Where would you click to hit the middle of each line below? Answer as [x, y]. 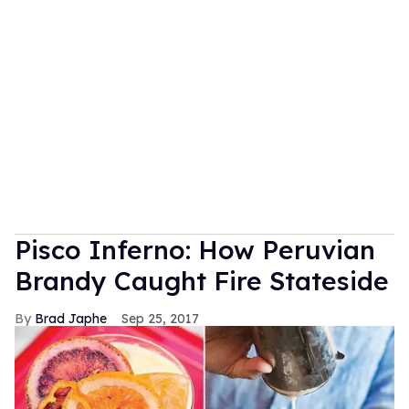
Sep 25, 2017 [160, 318]
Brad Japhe [71, 318]
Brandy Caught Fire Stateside [202, 280]
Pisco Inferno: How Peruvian [195, 249]
